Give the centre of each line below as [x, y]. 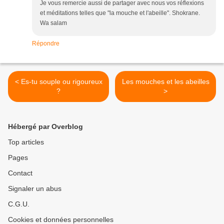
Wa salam [53, 23]
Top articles [26, 142]
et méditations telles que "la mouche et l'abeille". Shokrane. [120, 13]
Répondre [46, 44]
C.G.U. [19, 204]
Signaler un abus [35, 189]
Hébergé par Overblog [45, 127]
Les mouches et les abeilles [165, 82]
